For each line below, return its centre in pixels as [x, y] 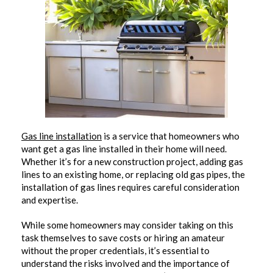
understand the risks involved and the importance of [126, 263]
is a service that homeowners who [171, 136]
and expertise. [51, 200]
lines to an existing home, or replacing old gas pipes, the [133, 174]
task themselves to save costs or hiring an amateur [123, 237]
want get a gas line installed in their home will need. [124, 149]
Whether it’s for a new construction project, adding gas [132, 161]
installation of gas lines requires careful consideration [130, 187]
